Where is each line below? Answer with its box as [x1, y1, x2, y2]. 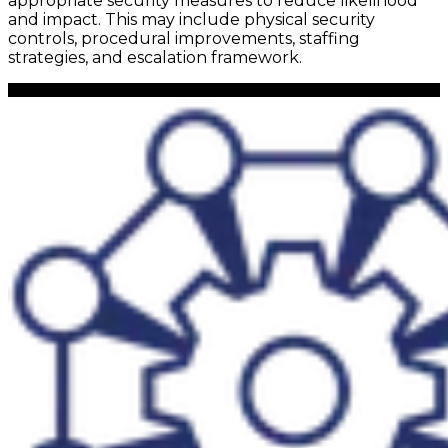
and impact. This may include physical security [8, 10, 375, 30]
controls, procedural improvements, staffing [8, 29, 360, 49]
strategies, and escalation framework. [8, 48, 302, 68]
